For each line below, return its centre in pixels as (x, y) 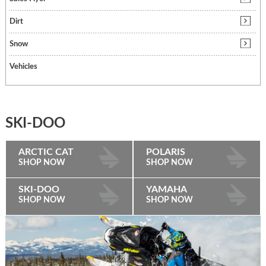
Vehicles (23, 67)
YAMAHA (166, 189)
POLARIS (165, 152)
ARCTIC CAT (46, 152)
